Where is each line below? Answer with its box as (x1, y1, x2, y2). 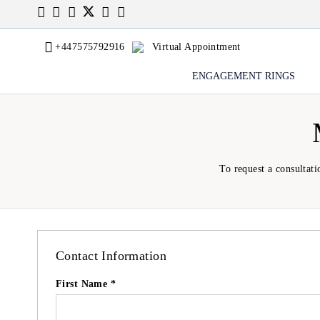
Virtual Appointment (151, 41, 241, 52)
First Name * (56, 279, 116, 289)
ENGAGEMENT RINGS (191, 71, 295, 81)
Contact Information (56, 249, 166, 263)
